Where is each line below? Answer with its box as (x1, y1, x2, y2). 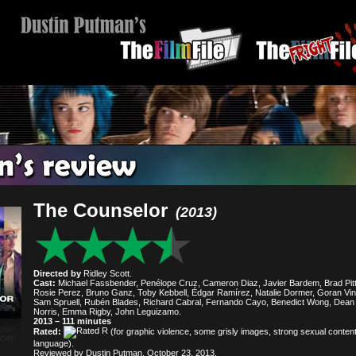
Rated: (33, 326, 61, 336)
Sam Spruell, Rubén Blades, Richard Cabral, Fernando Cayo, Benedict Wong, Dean (33, 297, 354, 307)
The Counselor (33, 199, 168, 221)
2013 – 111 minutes (33, 316, 111, 326)
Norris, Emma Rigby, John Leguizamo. (33, 307, 181, 316)
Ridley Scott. (81, 269, 132, 278)
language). (33, 339, 74, 348)
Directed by (33, 269, 81, 278)
